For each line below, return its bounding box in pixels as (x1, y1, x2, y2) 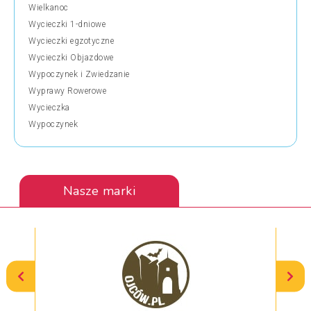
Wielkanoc (28, 2, 69, 12)
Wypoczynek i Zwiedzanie (28, 69, 130, 79)
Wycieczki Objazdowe (28, 52, 114, 62)
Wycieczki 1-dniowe (28, 19, 106, 29)
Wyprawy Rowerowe (28, 85, 106, 96)
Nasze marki (62, 182, 136, 199)
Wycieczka (28, 102, 70, 112)
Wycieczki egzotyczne (28, 35, 114, 46)
